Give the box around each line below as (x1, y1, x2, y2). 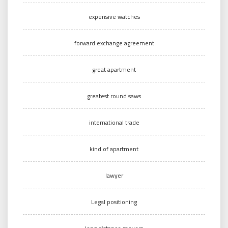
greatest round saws (87, 91, 141, 101)
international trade (89, 117, 139, 127)
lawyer (105, 170, 123, 180)
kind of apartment (90, 144, 138, 154)
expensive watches (88, 11, 140, 21)
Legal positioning (91, 196, 137, 207)
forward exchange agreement (74, 38, 154, 48)
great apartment (92, 64, 136, 74)
